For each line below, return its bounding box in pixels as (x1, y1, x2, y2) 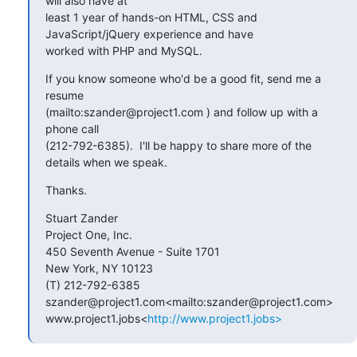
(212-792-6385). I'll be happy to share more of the (45, 138, 312, 152)
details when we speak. (45, 155, 167, 169)
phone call (45, 121, 99, 135)
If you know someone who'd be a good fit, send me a (45, 71, 321, 85)
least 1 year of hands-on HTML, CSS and (45, 10, 257, 24)
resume (45, 88, 84, 102)
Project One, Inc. (45, 227, 132, 241)
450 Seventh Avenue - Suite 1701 (45, 244, 220, 258)
